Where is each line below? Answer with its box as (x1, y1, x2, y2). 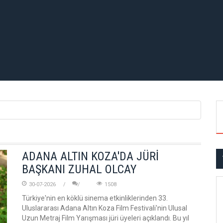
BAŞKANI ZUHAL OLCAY (22, 162, 136, 176)
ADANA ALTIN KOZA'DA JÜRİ (22, 149, 159, 163)
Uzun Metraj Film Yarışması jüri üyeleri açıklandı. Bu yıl (22, 214, 189, 222)
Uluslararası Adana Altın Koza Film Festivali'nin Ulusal (22, 204, 187, 212)
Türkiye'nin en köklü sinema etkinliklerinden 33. (22, 194, 168, 202)
